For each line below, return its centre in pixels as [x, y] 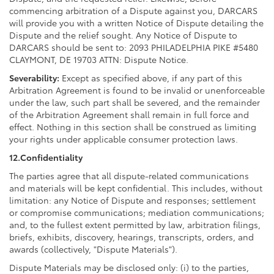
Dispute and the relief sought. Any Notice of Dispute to [123, 35]
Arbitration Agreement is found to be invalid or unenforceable [137, 90]
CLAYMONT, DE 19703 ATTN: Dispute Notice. [99, 59]
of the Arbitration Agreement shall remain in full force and [129, 114]
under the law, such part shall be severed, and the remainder [135, 102]
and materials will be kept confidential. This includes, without [136, 187]
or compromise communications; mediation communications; [137, 212]
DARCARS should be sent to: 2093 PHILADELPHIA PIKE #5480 [134, 47]
